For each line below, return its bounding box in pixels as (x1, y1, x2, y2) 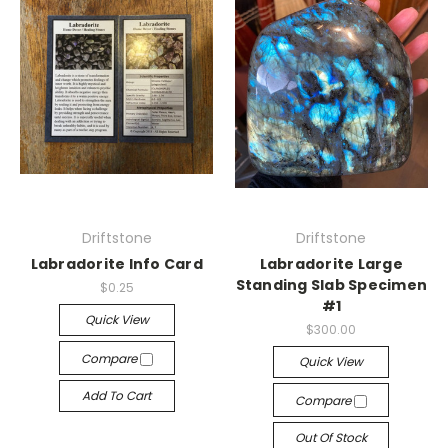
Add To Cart (82, 386, 152, 404)
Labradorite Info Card (30, 254, 203, 274)
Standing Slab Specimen (235, 275, 427, 295)
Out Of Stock (295, 428, 368, 446)
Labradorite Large (259, 254, 403, 274)
